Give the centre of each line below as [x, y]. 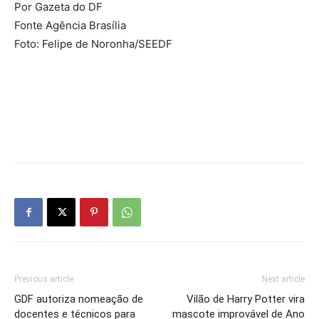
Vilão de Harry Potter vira [246, 299]
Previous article [44, 279]
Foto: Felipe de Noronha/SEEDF [93, 43]
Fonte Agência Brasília [70, 25]
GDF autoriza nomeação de [79, 299]
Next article [283, 279]
